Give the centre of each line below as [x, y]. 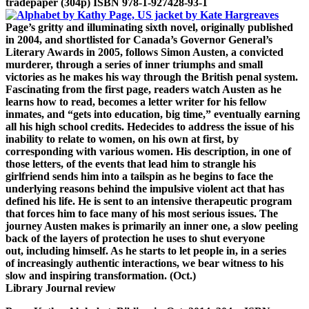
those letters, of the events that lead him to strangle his [131, 163]
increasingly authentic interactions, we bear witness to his [150, 263]
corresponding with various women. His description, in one [144, 151]
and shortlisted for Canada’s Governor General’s [159, 39]
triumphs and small [218, 64]
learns [21, 101]
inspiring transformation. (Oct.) [123, 275]
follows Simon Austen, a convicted [205, 52]
